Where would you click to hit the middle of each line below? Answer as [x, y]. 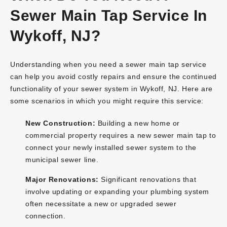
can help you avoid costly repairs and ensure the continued [113, 76]
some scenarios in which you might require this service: [107, 101]
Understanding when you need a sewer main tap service [108, 64]
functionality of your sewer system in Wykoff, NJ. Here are [111, 88]
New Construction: [61, 123]
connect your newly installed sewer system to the [111, 147]
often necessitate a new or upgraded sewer [101, 203]
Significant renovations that [147, 179]
